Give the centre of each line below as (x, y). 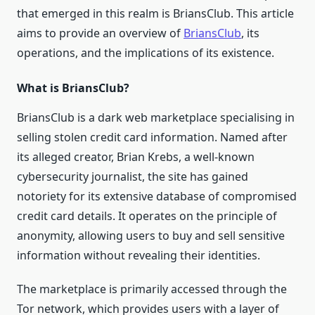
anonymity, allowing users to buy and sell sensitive (151, 236)
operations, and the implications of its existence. (146, 53)
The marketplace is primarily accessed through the (152, 289)
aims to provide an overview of (100, 33)
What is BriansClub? (73, 88)
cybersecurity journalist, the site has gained (133, 177)
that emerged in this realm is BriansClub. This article (155, 14)
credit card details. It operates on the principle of (147, 216)
